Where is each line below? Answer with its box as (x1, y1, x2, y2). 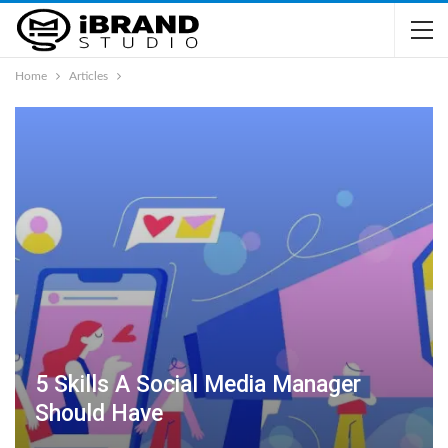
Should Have (35, 400, 163, 428)
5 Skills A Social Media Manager (35, 371, 361, 399)
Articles (69, 70, 108, 82)
